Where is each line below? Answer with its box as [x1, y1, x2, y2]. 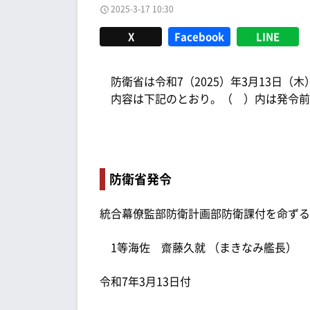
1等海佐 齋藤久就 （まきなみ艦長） [100, 238, 297, 255]
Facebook [174, 28, 224, 44]
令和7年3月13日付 [100, 272, 191, 289]
